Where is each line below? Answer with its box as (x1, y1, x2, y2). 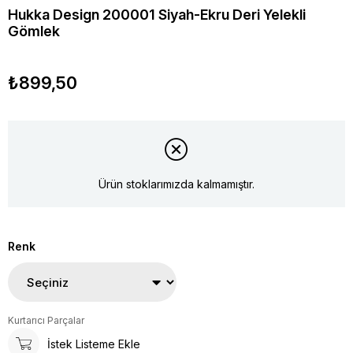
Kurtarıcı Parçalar (8, 314, 84, 327)
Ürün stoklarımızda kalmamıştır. (98, 176, 255, 191)
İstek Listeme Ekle (47, 336, 140, 351)
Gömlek (8, 23, 60, 40)
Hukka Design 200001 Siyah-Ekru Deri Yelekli (8, 6, 306, 24)
